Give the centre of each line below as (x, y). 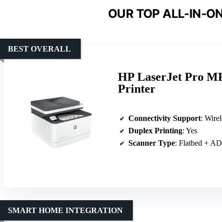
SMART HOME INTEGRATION (65, 210)
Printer (137, 88)
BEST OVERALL (39, 49)
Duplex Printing (155, 131)
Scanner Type (152, 143)
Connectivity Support (165, 118)
